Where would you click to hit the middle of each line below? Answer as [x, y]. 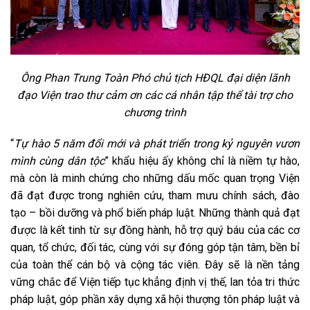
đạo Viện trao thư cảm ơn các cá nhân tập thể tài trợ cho [155, 95]
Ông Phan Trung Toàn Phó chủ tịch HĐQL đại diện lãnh [155, 77]
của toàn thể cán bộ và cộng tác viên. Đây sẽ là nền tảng [155, 265]
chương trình [155, 112]
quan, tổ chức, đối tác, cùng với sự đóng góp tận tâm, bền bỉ [155, 248]
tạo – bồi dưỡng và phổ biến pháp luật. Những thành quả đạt [155, 213]
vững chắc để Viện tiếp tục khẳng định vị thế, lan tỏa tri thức [155, 282]
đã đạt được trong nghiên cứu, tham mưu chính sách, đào [155, 196]
